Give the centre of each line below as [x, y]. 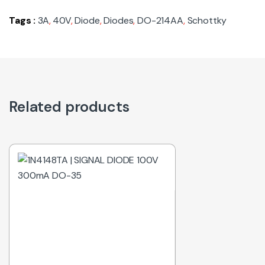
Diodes [119, 20]
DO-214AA [160, 20]
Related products [69, 106]
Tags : [23, 20]
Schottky [207, 20]
